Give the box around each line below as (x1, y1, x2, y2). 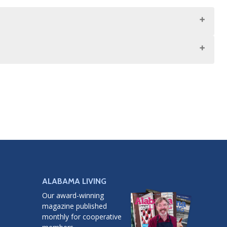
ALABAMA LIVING (42, 176, 106, 186)
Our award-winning (42, 191, 104, 201)
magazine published (42, 201, 107, 211)
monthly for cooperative (42, 212, 122, 222)
